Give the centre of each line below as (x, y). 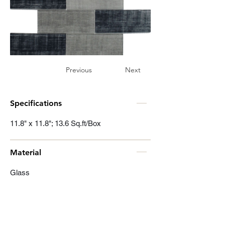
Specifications (36, 103)
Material (26, 152)
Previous (79, 70)
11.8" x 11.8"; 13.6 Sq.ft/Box (55, 123)
